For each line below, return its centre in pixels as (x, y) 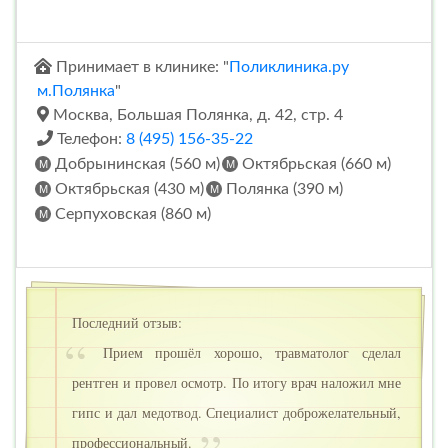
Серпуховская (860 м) (131, 214)
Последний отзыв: (127, 323)
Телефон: (89, 139)
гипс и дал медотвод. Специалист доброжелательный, (236, 413)
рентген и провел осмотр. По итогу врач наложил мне (236, 383)
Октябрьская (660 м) (314, 164)
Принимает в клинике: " (140, 67)
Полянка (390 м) (282, 189)
